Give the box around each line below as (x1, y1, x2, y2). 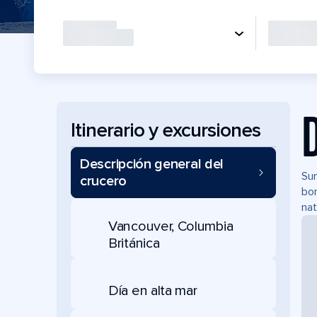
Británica (108, 235, 160, 252)
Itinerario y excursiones (71, 117, 260, 142)
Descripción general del (80, 156, 224, 173)
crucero (80, 173, 127, 190)
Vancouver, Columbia (108, 218, 234, 235)
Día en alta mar (108, 282, 197, 299)
